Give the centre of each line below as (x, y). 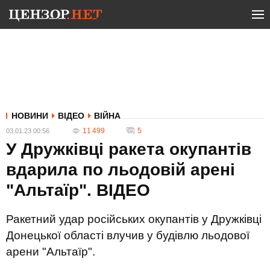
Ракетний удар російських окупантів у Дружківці (134, 219)
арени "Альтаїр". (51, 252)
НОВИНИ (30, 116)
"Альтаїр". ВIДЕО (78, 190)
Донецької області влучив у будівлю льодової (128, 235)
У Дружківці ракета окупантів (129, 149)
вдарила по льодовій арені (121, 170)
